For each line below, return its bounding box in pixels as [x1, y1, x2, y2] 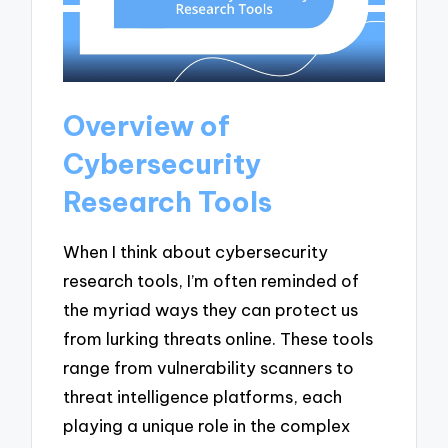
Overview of [63, 108, 231, 144]
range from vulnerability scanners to [63, 356, 355, 378]
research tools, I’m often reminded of [63, 269, 360, 291]
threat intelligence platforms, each [63, 385, 343, 407]
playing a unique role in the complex [63, 414, 351, 436]
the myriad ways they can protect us [63, 298, 359, 320]
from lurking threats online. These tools [63, 327, 374, 349]
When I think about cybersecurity [63, 240, 329, 262]
